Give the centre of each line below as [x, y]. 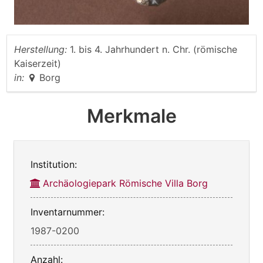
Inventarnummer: [68, 212]
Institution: [54, 164]
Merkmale [131, 116]
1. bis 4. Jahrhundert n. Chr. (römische [154, 49]
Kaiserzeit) [38, 63]
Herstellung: [41, 49]
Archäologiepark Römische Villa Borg [125, 183]
